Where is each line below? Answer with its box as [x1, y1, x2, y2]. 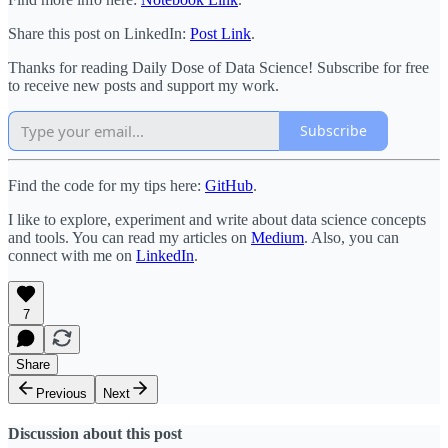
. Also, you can [304, 228, 399, 246]
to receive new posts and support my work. [8, 76, 279, 94]
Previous [36, 385, 87, 401]
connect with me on [8, 246, 136, 264]
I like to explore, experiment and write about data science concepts [8, 210, 426, 228]
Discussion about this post [8, 425, 182, 443]
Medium [251, 228, 304, 246]
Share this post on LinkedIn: [8, 24, 190, 42]
